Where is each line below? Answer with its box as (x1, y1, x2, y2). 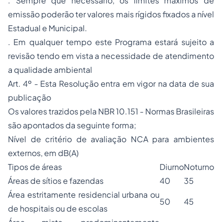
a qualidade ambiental (8, 64, 92, 75)
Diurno (160, 162, 184, 172)
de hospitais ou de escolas (8, 203, 108, 214)
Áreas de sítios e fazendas (8, 175, 104, 186)
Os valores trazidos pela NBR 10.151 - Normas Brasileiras (8, 106, 214, 116)
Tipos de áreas (8, 162, 62, 172)
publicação (8, 92, 51, 103)
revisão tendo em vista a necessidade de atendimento (8, 51, 214, 61)
